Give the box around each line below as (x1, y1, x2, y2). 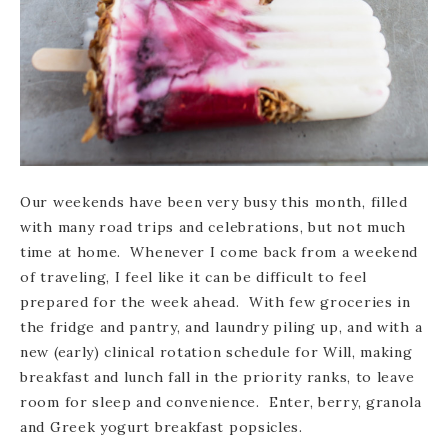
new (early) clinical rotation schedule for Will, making (20, 342, 413, 361)
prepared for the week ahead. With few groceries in (20, 292, 411, 311)
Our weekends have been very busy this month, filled (20, 192, 408, 211)
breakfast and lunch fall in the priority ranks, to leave (20, 367, 415, 386)
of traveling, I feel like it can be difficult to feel (20, 267, 368, 286)
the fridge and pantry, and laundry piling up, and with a (20, 317, 423, 336)
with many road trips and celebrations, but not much (20, 217, 406, 236)
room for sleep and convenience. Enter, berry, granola (20, 392, 422, 411)
